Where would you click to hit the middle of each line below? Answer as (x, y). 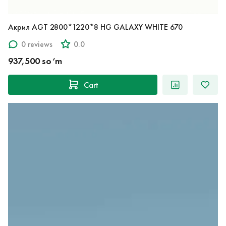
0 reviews (37, 44)
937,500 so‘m (35, 61)
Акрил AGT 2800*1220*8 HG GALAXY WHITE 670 (142, 27)
